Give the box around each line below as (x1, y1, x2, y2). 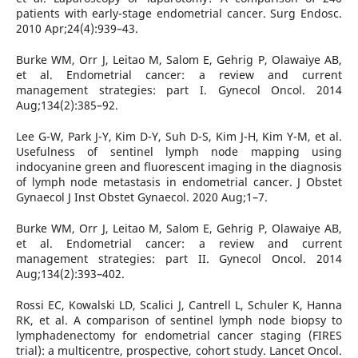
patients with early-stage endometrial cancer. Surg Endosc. (15, 5, 343, 21)
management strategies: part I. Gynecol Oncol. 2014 (15, 82, 343, 97)
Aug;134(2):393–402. (15, 265, 125, 281)
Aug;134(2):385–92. (15, 97, 118, 113)
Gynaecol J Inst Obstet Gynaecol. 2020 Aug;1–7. (15, 189, 268, 205)
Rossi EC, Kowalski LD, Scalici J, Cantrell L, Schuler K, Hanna (15, 296, 343, 312)
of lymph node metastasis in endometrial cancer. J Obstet (15, 173, 343, 189)
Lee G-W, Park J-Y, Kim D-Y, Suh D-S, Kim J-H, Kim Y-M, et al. (15, 128, 343, 144)
